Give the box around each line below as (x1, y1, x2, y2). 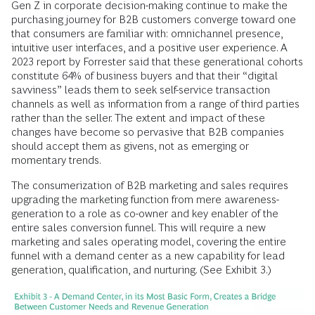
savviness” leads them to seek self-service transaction (11, 83, 270, 96)
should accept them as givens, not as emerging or (11, 139, 249, 152)
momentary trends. (11, 153, 101, 166)
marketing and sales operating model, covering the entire (11, 235, 286, 247)
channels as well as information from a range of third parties (11, 97, 300, 110)
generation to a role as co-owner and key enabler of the (11, 207, 278, 219)
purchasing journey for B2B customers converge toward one (11, 13, 296, 25)
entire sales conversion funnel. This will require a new (11, 221, 266, 233)
